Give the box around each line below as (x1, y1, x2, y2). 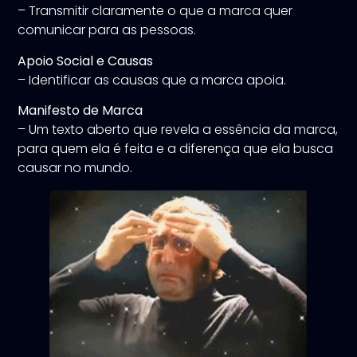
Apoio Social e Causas (18, 51, 154, 70)
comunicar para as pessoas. (18, 21, 197, 40)
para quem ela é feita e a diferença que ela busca (18, 139, 334, 159)
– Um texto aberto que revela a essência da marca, (18, 120, 339, 139)
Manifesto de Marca (18, 101, 143, 120)
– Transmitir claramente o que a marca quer (18, 2, 293, 21)
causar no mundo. (18, 159, 133, 178)
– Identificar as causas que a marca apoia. (18, 70, 287, 89)
